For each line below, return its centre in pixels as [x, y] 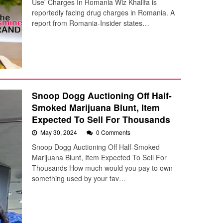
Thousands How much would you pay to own [102, 167]
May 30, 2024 [59, 132]
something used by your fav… [79, 178]
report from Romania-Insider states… [91, 23]
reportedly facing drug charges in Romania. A [103, 13]
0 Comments [113, 132]
